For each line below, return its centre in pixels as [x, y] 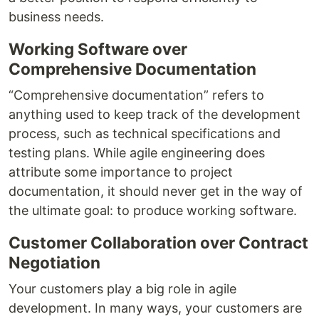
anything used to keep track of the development [155, 115]
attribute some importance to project [121, 172]
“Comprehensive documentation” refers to [136, 95]
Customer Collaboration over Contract [158, 243]
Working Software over [98, 49]
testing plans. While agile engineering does [137, 153]
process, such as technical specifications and [145, 134]
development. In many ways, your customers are [155, 308]
